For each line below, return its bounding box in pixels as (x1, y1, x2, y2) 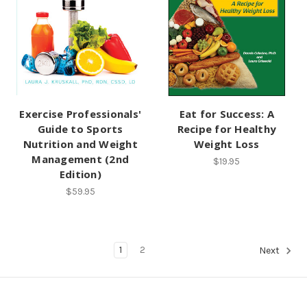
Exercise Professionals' (19, 106, 142, 121)
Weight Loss (193, 136, 260, 151)
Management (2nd (32, 151, 130, 166)
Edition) (59, 167, 101, 181)
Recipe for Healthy (177, 121, 276, 136)
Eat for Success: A (179, 106, 274, 121)
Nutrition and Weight (23, 136, 138, 151)
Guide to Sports (37, 121, 123, 136)
